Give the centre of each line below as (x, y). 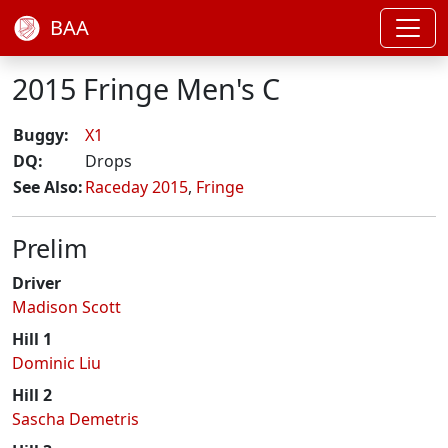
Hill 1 (32, 339)
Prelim (50, 248)
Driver (36, 283)
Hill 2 (32, 395)
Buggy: (41, 135)
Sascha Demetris (75, 419)
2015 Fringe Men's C (146, 88)
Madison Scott (66, 307)
